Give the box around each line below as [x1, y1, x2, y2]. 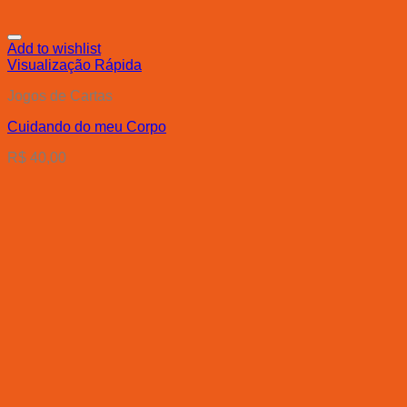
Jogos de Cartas [7, 88, 113, 104]
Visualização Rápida [7, 57, 142, 74]
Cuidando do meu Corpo [7, 119, 166, 135]
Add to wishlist [7, 41, 101, 57]
